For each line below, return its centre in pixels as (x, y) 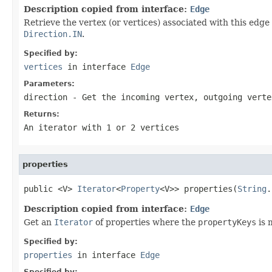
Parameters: (49, 83)
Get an (39, 222)
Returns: (42, 114)
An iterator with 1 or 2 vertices (101, 127)
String (252, 189)
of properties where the (145, 222)
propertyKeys (227, 222)
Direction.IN (53, 34)
